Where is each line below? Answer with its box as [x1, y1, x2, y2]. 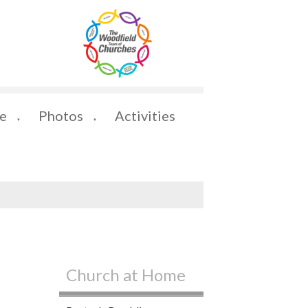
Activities [115, 107, 175, 124]
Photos [38, 107, 83, 124]
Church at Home [66, 265, 186, 285]
